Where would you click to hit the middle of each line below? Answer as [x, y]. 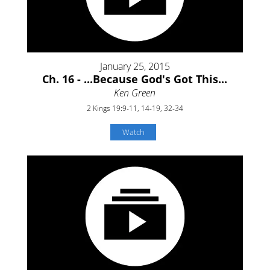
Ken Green [135, 93]
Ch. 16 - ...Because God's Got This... [135, 79]
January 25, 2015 [135, 67]
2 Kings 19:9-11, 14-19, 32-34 [135, 108]
